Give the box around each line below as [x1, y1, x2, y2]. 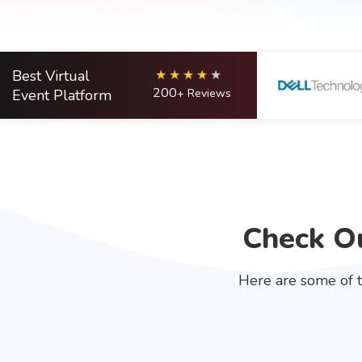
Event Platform [12, 85, 112, 105]
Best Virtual [12, 65, 90, 86]
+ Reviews [176, 86, 231, 101]
